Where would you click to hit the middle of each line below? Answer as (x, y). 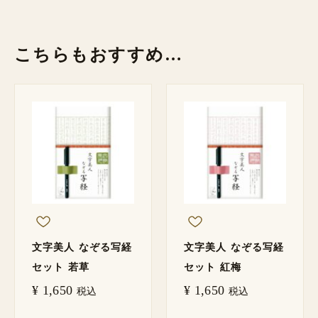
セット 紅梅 (213, 267)
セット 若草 (61, 267)
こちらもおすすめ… (98, 55)
